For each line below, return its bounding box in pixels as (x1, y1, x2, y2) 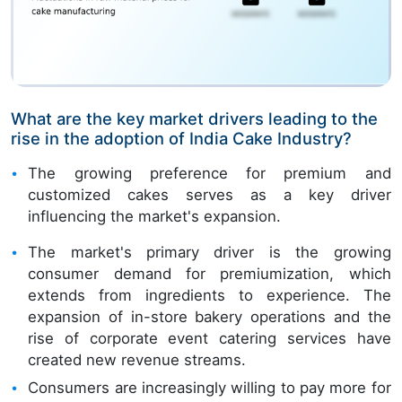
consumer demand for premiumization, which (28, 264, 391, 283)
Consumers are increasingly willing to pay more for (28, 379, 391, 398)
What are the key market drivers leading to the (11, 108, 378, 128)
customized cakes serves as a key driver (28, 185, 391, 204)
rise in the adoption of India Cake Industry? (11, 127, 352, 148)
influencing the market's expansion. (28, 206, 282, 225)
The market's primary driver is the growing (28, 242, 391, 261)
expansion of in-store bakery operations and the (28, 307, 391, 326)
